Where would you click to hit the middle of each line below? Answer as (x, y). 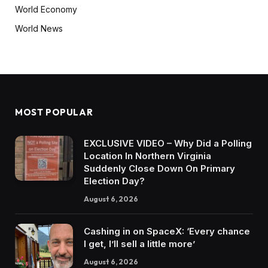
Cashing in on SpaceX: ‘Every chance (167, 231)
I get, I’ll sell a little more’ (139, 243)
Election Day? (114, 181)
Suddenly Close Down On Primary (159, 168)
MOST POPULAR (54, 112)
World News (39, 28)
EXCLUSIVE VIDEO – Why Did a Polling (168, 143)
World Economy (46, 9)
